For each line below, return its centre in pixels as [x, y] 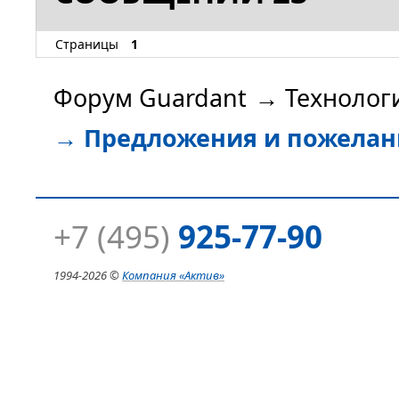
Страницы [87, 45]
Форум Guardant [150, 98]
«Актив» [202, 275]
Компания [149, 275]
